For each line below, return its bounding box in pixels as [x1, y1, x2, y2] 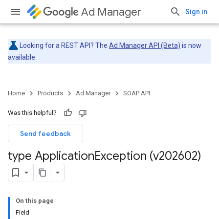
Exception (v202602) [94, 149, 201, 163]
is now [180, 42, 201, 49]
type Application [8, 149, 94, 163]
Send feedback [20, 129, 71, 138]
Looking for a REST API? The [20, 42, 109, 49]
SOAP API [123, 89, 150, 97]
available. [8, 53, 37, 61]
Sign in [185, 8, 207, 16]
